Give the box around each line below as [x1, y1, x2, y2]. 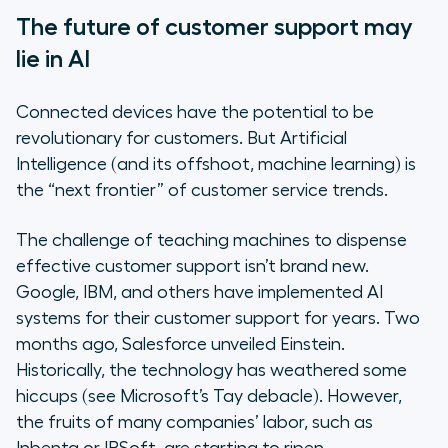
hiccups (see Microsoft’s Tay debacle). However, [16, 387, 402, 406]
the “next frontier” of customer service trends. [16, 181, 388, 200]
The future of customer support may [16, 15, 413, 40]
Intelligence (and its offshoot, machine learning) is [16, 155, 416, 174]
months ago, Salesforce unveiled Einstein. [16, 335, 345, 354]
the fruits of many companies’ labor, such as [16, 413, 373, 432]
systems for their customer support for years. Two [16, 309, 420, 328]
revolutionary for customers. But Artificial [16, 129, 347, 148]
